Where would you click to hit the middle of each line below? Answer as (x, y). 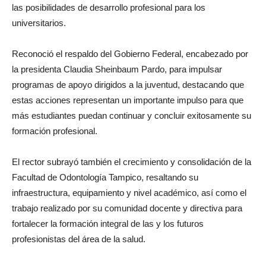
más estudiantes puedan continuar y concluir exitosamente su (132, 116)
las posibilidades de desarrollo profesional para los (109, 8)
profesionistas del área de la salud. (79, 239)
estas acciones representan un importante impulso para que (128, 100)
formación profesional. (55, 131)
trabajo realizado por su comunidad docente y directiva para (127, 208)
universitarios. (39, 23)
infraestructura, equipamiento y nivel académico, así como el (129, 193)
